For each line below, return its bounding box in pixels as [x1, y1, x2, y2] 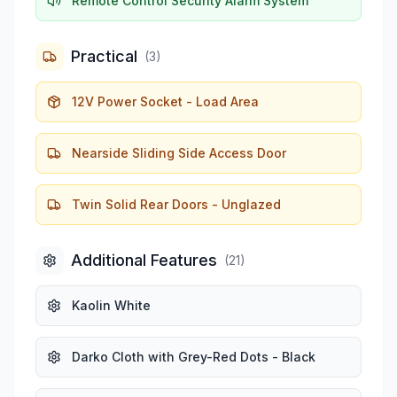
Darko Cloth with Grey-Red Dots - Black [72, 348, 315, 364]
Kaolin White [72, 297, 151, 313]
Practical [71, 46, 137, 66]
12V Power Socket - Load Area [72, 93, 259, 109]
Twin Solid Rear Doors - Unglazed [72, 196, 281, 212]
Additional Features [71, 250, 217, 269]
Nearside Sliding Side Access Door [72, 144, 286, 160]
